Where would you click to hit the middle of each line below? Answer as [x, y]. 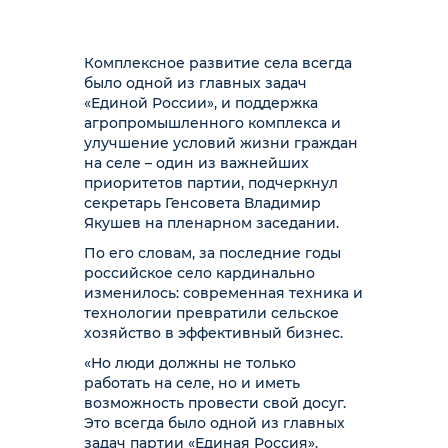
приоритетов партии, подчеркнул [211, 183]
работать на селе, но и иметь [192, 383]
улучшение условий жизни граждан [221, 143]
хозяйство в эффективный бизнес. [213, 333]
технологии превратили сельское [211, 313]
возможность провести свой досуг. [215, 403]
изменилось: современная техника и [223, 293]
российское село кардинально [199, 273]
